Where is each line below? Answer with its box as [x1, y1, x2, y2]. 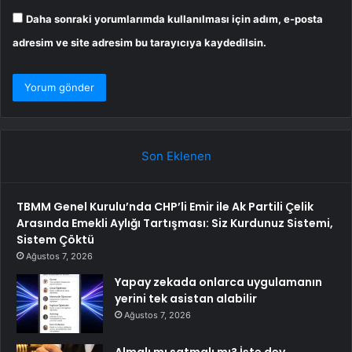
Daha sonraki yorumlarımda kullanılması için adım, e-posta [26, 12, 323, 25]
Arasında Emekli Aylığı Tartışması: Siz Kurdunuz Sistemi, [16, 214, 333, 231]
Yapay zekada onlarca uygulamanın [115, 273, 322, 290]
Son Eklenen [141, 148, 211, 163]
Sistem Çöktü [16, 231, 94, 247]
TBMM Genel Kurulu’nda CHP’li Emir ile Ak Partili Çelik [16, 198, 313, 214]
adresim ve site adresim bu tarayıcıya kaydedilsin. [13, 35, 266, 49]
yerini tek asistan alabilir [115, 290, 257, 306]
